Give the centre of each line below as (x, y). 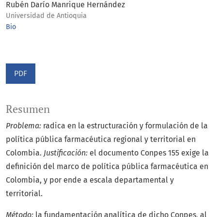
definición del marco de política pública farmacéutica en (107, 167)
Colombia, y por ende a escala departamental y (90, 180)
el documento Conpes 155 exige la (149, 153)
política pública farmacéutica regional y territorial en (101, 139)
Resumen (28, 109)
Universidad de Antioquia (46, 16)
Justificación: (67, 153)
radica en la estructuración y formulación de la (125, 126)
